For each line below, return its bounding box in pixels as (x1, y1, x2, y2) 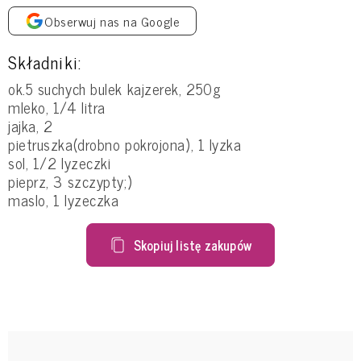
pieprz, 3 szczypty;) (8, 168, 133, 193)
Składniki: (8, 47, 81, 76)
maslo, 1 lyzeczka (8, 187, 119, 212)
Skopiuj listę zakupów (133, 234, 252, 255)
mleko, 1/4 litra (8, 94, 106, 119)
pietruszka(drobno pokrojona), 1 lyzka (8, 131, 242, 156)
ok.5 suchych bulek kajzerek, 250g (8, 76, 222, 101)
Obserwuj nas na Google (44, 10, 180, 32)
